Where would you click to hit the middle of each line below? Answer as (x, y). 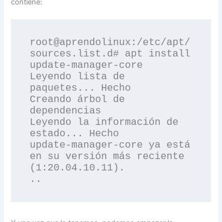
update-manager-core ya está (110, 145)
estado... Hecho (75, 134)
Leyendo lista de (78, 77)
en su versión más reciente (107, 157)
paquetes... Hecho (81, 88)
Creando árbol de (78, 100)
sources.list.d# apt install (110, 54)
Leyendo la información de (104, 122)
